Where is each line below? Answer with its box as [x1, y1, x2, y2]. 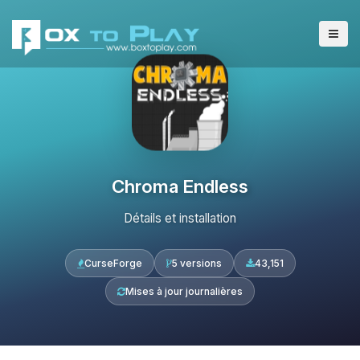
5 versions [171, 257, 222, 269]
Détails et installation [124, 211, 236, 226]
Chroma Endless [112, 175, 248, 197]
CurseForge [84, 257, 142, 269]
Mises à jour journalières [125, 285, 243, 297]
